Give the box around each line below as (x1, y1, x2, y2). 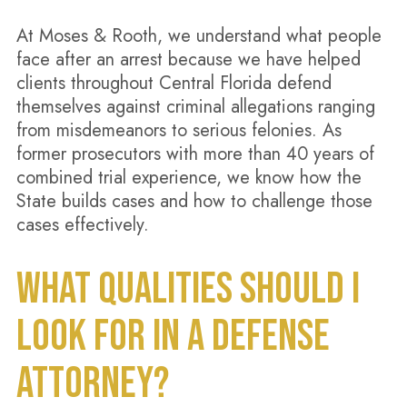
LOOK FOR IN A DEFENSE (15, 311, 330, 362)
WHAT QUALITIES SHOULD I (15, 263, 360, 315)
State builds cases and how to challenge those (15, 188, 372, 214)
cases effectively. (15, 212, 149, 238)
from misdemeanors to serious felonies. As (15, 117, 342, 144)
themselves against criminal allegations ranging (15, 94, 375, 120)
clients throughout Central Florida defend (15, 70, 332, 96)
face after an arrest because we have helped (15, 46, 361, 73)
